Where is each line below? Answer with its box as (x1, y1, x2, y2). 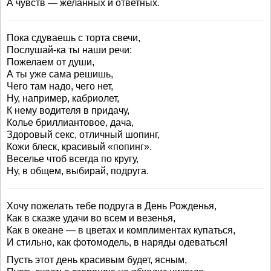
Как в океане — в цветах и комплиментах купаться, (7, 225, 235, 235)
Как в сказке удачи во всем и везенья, (7, 213, 175, 223)
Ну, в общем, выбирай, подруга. (7, 166, 149, 176)
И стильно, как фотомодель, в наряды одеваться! (7, 237, 227, 247)
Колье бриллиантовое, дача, (7, 117, 134, 128)
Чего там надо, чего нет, (7, 81, 113, 91)
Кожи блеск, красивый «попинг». (7, 142, 152, 152)
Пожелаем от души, (7, 57, 94, 67)
